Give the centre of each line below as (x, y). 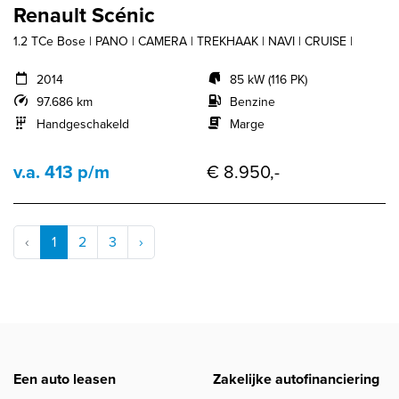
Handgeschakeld (82, 125)
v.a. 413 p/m (61, 172)
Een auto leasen (65, 379)
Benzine (252, 102)
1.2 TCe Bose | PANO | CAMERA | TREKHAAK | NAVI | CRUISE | (183, 42)
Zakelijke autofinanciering (296, 379)
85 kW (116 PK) (268, 80)
